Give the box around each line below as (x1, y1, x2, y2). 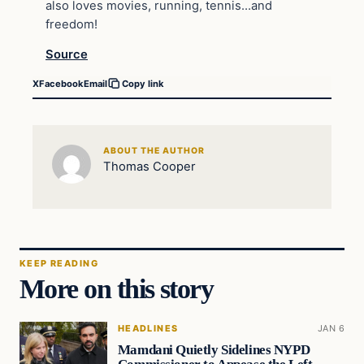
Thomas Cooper (102, 158, 196, 174)
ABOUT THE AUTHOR (102, 145, 206, 156)
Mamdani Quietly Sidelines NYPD (117, 341, 310, 357)
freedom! (45, 16, 97, 32)
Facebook (39, 77, 84, 89)
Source (45, 47, 88, 63)
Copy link (122, 78, 164, 90)
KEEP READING (19, 257, 98, 269)
